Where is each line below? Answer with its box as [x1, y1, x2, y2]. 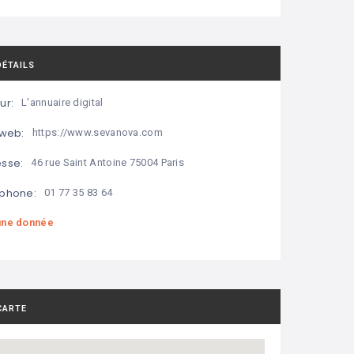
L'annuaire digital [21, 96, 104, 109]
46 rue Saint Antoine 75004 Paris [31, 156, 185, 169]
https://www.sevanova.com [32, 126, 163, 139]
